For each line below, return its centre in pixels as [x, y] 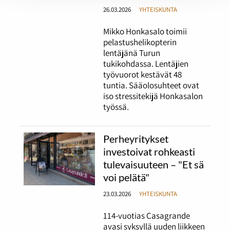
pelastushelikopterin [140, 42]
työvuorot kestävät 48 [143, 74]
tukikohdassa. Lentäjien [146, 64]
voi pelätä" [127, 177]
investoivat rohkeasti [149, 152]
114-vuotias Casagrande [147, 216]
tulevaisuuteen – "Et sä [154, 165]
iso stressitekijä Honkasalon [153, 96]
